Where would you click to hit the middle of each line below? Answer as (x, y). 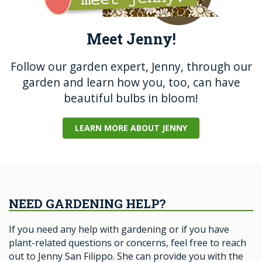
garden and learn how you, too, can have (131, 82)
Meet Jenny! (131, 39)
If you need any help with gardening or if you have (119, 230)
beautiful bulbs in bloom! (131, 98)
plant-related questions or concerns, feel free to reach (127, 243)
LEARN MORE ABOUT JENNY (131, 128)
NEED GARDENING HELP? (87, 204)
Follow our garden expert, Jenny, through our (131, 67)
